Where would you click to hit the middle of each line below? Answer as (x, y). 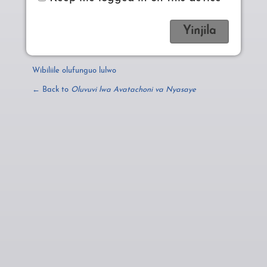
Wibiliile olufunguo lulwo (74, 70)
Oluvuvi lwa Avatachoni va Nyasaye (133, 89)
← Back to (52, 89)
